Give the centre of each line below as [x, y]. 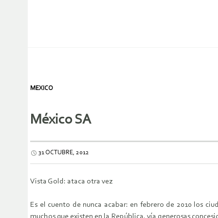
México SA [61, 120]
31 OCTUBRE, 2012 [64, 153]
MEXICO [42, 88]
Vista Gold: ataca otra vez [71, 182]
